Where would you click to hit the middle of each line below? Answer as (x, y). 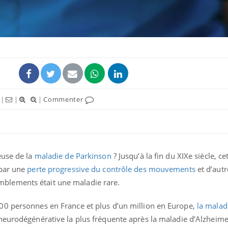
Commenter (64, 99)
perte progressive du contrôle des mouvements (111, 169)
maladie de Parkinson (73, 156)
